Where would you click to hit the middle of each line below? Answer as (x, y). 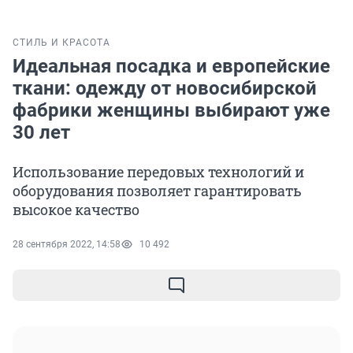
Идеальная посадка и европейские (171, 67)
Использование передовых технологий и (158, 172)
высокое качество (76, 210)
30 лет (41, 133)
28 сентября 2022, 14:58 (67, 245)
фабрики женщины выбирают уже (171, 111)
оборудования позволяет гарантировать (157, 191)
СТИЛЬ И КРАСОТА (61, 43)
